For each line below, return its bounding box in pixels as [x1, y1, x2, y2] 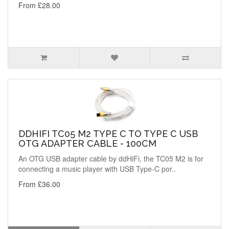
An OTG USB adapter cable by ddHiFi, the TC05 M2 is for [18, 153, 203, 164]
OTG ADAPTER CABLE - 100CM [18, 138, 156, 149]
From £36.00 [18, 179, 60, 190]
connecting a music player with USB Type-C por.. [18, 164, 176, 174]
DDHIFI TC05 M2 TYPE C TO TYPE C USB [18, 128, 198, 140]
